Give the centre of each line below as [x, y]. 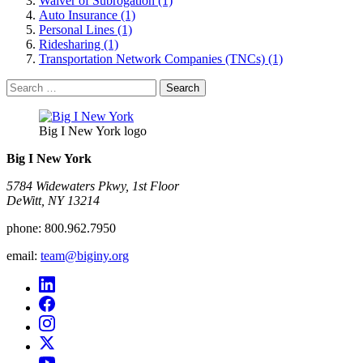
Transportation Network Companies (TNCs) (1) [161, 59]
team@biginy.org [85, 256]
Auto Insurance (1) [87, 15]
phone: [24, 228]
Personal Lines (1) [85, 30]
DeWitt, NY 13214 [53, 201]
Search [23, 86]
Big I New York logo [93, 131]
